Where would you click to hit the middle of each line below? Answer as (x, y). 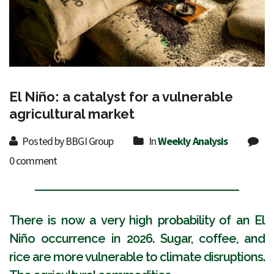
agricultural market (72, 114)
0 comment (33, 161)
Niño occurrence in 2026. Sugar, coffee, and (137, 239)
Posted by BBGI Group (67, 141)
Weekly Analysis (193, 141)
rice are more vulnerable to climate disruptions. (137, 257)
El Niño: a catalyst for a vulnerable (121, 97)
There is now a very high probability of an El (137, 220)
